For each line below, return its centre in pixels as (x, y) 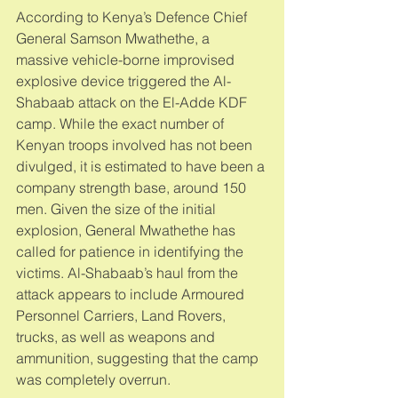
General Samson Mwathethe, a (115, 38)
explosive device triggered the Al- (123, 80)
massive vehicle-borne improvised (127, 59)
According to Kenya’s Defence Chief (133, 16)
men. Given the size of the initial (118, 208)
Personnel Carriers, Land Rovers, (123, 315)
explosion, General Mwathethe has (127, 230)
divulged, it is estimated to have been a (142, 166)
